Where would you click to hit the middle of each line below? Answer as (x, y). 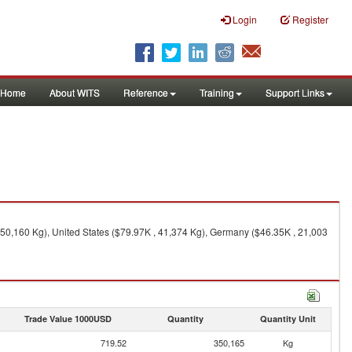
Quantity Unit (288, 319)
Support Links (295, 92)
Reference (146, 92)
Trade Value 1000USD (68, 319)
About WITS (75, 92)
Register (310, 19)
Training (217, 92)
